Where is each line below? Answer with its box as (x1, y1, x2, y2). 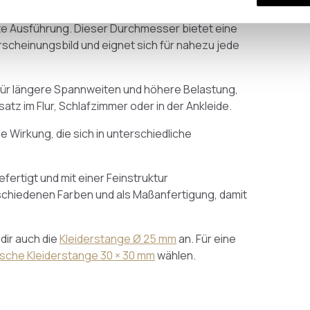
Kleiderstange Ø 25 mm (60, 231, 176, 246)
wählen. (155, 248, 196, 263)
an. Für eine (176, 231, 236, 246)
